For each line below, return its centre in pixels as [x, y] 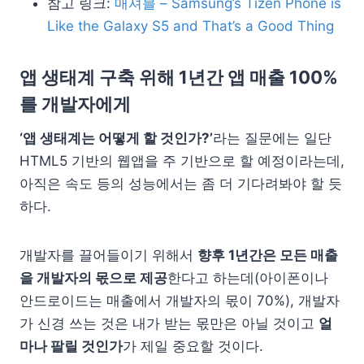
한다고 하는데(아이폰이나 [248, 277]
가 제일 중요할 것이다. [193, 346]
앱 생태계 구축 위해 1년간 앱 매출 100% [179, 77]
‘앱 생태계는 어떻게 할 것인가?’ [116, 138]
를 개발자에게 [75, 104]
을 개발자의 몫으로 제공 [93, 277]
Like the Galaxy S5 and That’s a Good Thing [191, 26]
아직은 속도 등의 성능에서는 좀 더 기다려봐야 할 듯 [181, 183]
